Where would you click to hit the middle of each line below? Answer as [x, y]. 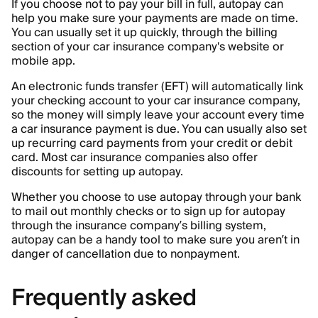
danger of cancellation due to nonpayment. [126, 254]
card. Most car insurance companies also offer [135, 158]
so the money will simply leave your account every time [158, 115]
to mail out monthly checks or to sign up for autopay [148, 212]
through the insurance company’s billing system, [139, 226]
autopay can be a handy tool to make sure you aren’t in [155, 240]
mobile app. [43, 61]
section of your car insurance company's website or [148, 47]
